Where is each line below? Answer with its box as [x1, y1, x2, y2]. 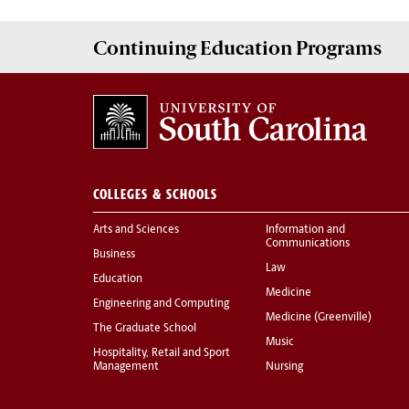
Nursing [266, 362, 303, 373]
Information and [266, 225, 345, 236]
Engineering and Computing [93, 299, 229, 310]
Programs [296, 36, 382, 59]
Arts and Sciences [93, 225, 179, 236]
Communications [266, 238, 350, 250]
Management [93, 362, 159, 373]
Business [93, 249, 135, 261]
